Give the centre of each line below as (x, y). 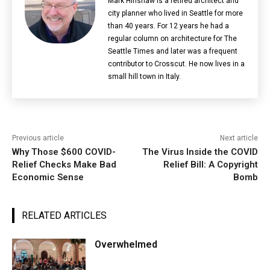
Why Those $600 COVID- (64, 152)
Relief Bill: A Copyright (210, 164)
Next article (239, 138)
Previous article (38, 138)
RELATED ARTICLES (64, 215)
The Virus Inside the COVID (200, 152)
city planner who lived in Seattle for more (175, 13)
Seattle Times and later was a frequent (173, 51)
